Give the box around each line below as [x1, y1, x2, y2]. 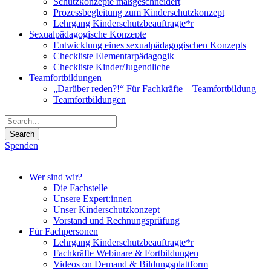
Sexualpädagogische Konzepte [29, 29, 146, 39]
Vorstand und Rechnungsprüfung [53, 215, 180, 226]
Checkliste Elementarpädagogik [53, 51, 174, 61]
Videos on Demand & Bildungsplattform [53, 259, 208, 269]
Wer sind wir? [29, 172, 82, 182]
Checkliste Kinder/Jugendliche [53, 62, 170, 72]
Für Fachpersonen [29, 226, 98, 237]
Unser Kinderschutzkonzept [53, 204, 160, 215]
